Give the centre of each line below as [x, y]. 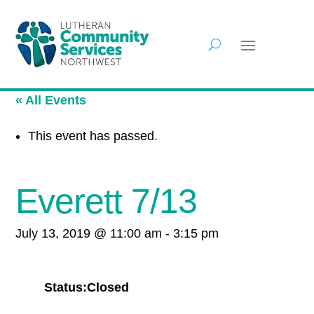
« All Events [51, 101]
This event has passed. [93, 136]
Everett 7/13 [107, 202]
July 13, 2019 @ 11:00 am [89, 234]
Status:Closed [86, 288]
